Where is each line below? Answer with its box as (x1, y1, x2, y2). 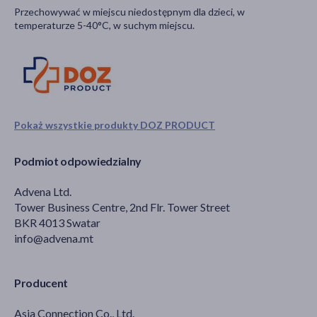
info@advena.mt (14, 231, 93, 246)
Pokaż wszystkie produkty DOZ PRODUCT (14, 119, 215, 132)
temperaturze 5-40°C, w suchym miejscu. (14, 19, 195, 32)
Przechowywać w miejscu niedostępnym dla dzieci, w (14, 6, 245, 18)
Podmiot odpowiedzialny (14, 154, 142, 168)
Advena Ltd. (14, 185, 71, 199)
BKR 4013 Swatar (14, 216, 100, 230)
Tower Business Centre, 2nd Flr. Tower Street (14, 200, 230, 214)
